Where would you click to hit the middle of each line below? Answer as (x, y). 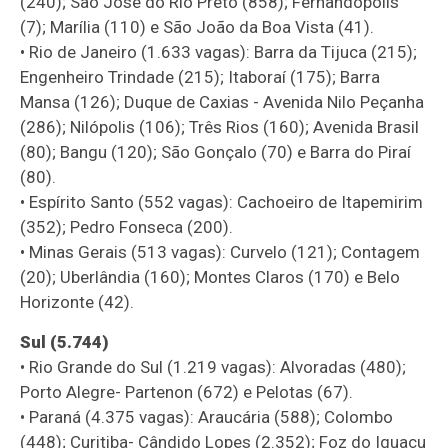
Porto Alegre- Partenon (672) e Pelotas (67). (187, 391)
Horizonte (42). (77, 301)
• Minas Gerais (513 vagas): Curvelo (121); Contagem (220, 251)
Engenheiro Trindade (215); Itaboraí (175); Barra (200, 76)
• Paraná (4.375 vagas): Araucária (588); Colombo (207, 416)
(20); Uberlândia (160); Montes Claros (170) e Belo (210, 276)
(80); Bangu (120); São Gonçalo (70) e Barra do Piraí (216, 151)
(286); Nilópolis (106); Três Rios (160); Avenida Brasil (220, 126)
